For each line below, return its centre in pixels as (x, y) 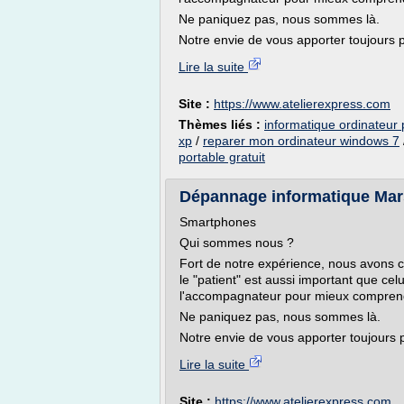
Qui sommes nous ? (237, 243)
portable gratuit (222, 157)
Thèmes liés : (221, 124)
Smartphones (218, 222)
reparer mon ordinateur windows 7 (301, 141)
